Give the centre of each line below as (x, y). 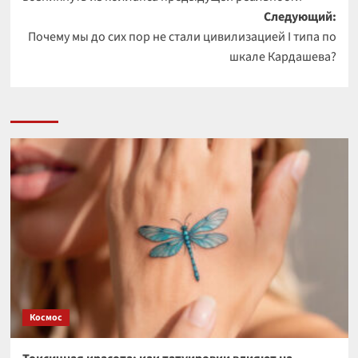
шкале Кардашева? (282, 57)
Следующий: (300, 17)
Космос (46, 318)
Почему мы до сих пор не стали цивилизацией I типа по (182, 37)
